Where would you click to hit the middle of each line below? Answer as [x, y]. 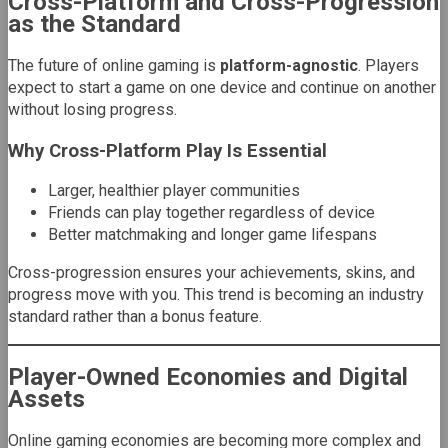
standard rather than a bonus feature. [135, 317]
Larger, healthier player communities [174, 191]
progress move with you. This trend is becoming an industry [216, 295]
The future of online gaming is [114, 65]
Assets [46, 399]
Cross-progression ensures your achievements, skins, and [211, 273]
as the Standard [94, 24]
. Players [388, 65]
